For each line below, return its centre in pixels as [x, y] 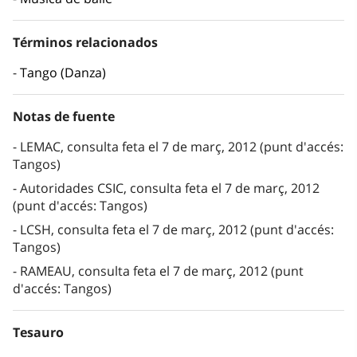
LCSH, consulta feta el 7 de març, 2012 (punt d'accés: [177, 230]
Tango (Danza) [63, 73]
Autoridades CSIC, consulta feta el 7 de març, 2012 [170, 188]
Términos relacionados [85, 43]
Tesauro [38, 333]
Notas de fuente [64, 117]
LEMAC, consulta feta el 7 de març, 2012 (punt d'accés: [182, 147]
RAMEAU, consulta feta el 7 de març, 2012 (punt [162, 271]
